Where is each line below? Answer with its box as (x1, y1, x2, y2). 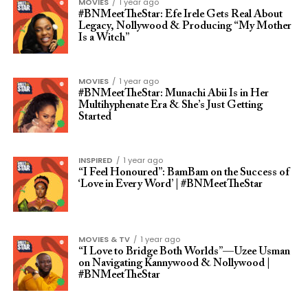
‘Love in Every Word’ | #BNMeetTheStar (78, 179, 263, 190)
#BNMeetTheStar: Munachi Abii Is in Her (78, 88, 269, 99)
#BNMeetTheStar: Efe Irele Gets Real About (78, 9, 283, 20)
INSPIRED (78, 155, 113, 166)
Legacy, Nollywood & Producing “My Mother (78, 21, 291, 32)
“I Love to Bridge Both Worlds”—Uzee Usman (78, 246, 290, 257)
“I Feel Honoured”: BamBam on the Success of (78, 167, 289, 178)
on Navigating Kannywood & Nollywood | (78, 258, 270, 269)
